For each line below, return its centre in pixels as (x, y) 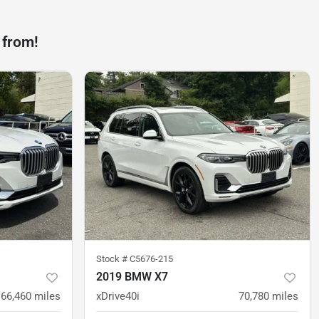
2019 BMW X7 (132, 277)
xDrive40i (118, 297)
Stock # (113, 259)
